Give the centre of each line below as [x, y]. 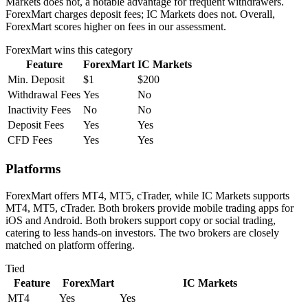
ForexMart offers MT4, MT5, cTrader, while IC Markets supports [147, 195]
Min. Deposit [36, 80]
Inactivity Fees [39, 110]
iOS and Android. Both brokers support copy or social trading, [141, 220]
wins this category [92, 50]
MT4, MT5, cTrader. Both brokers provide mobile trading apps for [150, 208]
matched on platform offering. [70, 245]
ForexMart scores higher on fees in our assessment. [116, 27]
